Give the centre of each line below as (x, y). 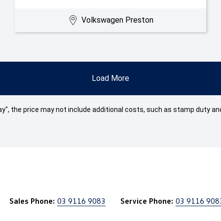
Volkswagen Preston (117, 20)
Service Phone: (147, 201)
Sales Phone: (32, 201)
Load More (110, 78)
